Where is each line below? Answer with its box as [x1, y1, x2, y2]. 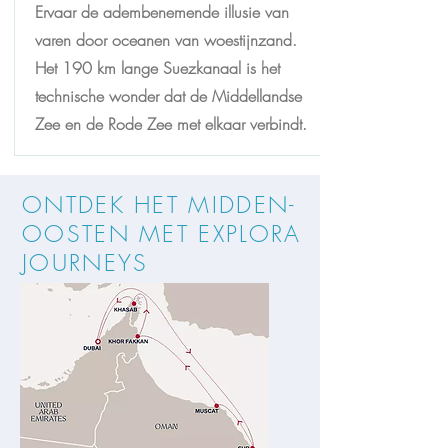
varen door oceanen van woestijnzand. [35, 29, 297, 51]
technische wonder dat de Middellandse [35, 85, 302, 107]
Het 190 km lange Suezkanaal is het [35, 57, 280, 79]
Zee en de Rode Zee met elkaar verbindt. [35, 113, 307, 135]
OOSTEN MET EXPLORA [22, 218, 302, 249]
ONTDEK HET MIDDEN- [22, 189, 296, 220]
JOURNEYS [22, 247, 149, 278]
